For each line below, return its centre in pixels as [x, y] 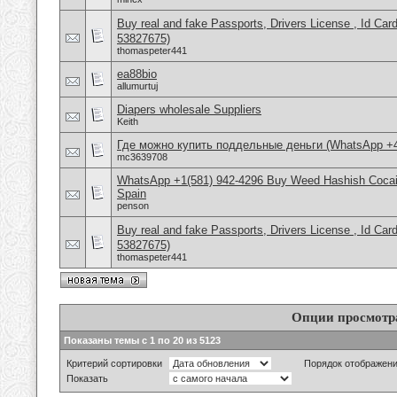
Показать [87, 378]
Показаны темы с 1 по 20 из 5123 [142, 340]
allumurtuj [137, 86]
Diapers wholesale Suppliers [189, 109]
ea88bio [137, 74]
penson [133, 206]
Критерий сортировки [114, 363]
